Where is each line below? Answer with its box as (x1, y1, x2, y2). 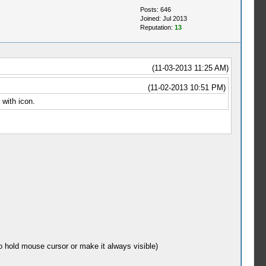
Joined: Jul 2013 (140, 15, 187, 22)
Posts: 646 (140, 6, 171, 13)
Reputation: (140, 24, 175, 31)
